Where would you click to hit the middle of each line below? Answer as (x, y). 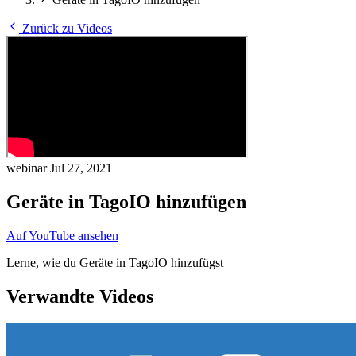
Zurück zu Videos (66, 28)
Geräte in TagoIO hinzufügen (126, 201)
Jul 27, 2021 (81, 168)
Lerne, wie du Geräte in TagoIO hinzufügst (115, 262)
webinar (28, 168)
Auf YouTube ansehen (62, 235)
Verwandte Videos (80, 296)
